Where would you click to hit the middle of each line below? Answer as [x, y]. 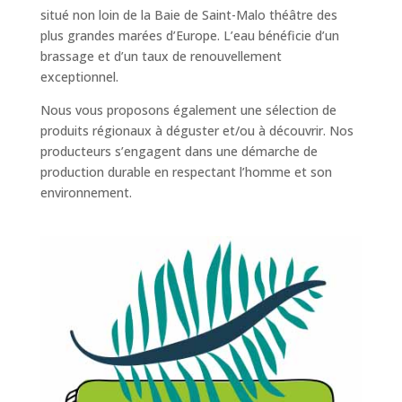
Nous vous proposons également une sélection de [188, 110]
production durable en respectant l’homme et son [186, 172]
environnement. [86, 192]
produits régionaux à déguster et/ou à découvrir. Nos [197, 131]
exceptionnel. [79, 77]
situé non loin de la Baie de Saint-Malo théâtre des [188, 15]
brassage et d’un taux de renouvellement [161, 56]
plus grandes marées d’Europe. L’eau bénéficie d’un [189, 35]
